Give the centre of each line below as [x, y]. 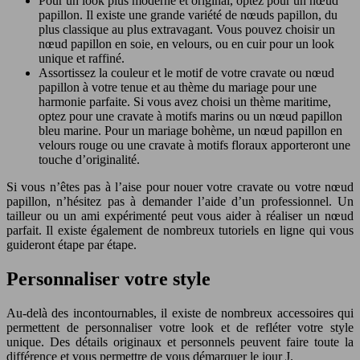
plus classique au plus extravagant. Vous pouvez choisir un [187, 29]
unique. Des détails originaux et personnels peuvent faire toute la [180, 342]
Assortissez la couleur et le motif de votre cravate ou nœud [186, 73]
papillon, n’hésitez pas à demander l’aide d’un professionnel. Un [180, 201]
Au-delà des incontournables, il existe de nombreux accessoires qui [180, 313]
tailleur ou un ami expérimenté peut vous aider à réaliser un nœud [180, 216]
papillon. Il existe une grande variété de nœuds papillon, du [188, 15]
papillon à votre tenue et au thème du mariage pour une [178, 87]
